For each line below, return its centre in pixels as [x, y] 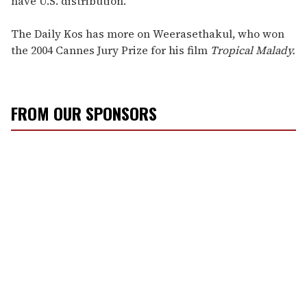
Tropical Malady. [251, 50]
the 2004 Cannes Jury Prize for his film [109, 50]
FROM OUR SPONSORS [84, 113]
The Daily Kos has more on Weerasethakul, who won [148, 34]
